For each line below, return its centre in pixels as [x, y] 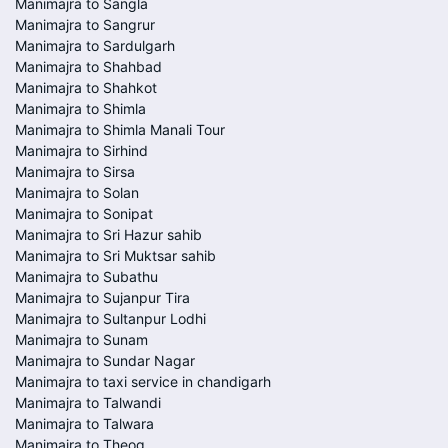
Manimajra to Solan [77, 192]
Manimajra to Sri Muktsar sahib [115, 255]
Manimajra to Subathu [86, 276]
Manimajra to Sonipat [84, 213]
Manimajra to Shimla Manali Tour [120, 129]
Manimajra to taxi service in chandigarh [143, 381]
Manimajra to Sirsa [75, 171]
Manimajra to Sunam [81, 339]
